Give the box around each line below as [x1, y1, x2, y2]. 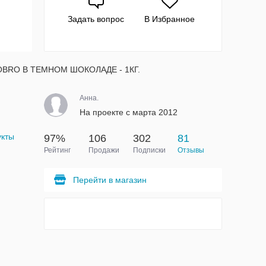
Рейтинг [43, 146, 71, 154]
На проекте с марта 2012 [79, 107, 178, 117]
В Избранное [144, 14, 195, 24]
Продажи [88, 146, 119, 154]
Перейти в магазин [72, 175, 147, 185]
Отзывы [177, 146, 204, 154]
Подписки [132, 146, 166, 154]
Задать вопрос [68, 14, 125, 24]
